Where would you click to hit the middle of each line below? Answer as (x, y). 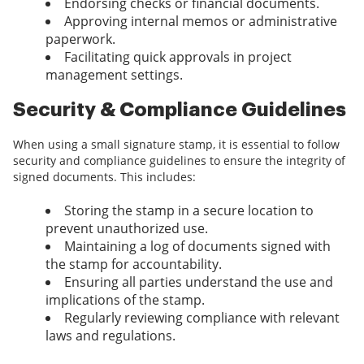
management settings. (114, 75)
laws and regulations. (110, 336)
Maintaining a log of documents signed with (197, 247)
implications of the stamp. (125, 300)
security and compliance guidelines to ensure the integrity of (179, 161)
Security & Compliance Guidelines (180, 110)
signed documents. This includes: (104, 177)
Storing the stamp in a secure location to (189, 211)
